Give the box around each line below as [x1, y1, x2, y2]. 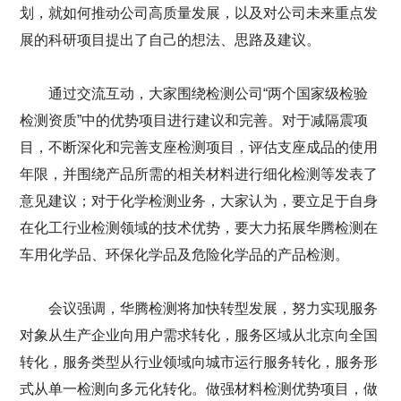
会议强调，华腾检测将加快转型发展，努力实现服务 [48, 300, 379, 316]
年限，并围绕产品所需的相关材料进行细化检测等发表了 [20, 166, 379, 182]
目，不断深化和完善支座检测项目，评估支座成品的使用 [20, 139, 379, 155]
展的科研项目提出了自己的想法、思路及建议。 [20, 31, 321, 47]
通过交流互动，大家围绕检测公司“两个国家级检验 [48, 85, 369, 101]
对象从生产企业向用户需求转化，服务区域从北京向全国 [20, 327, 379, 343]
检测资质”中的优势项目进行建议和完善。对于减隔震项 [20, 112, 369, 128]
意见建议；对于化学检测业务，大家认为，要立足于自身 [20, 192, 379, 209]
